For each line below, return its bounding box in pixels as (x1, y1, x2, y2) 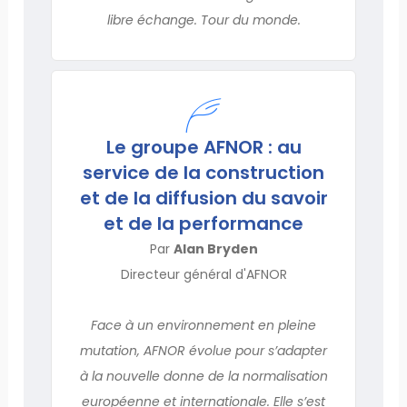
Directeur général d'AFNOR (120, 264, 287, 283)
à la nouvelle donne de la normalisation (79, 366, 328, 385)
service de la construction (83, 159, 324, 185)
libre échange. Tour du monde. (106, 10, 301, 29)
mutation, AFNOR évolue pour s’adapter (80, 341, 327, 360)
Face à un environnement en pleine (91, 315, 316, 334)
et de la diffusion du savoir (79, 184, 328, 211)
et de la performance (104, 210, 303, 236)
